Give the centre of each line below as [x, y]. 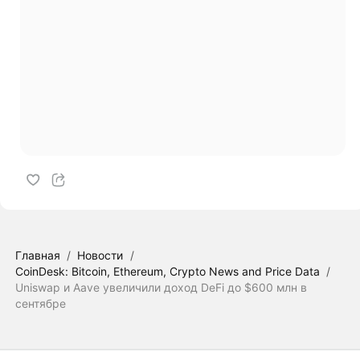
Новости [100, 255]
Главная [37, 255]
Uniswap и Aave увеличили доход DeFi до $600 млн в [161, 287]
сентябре [40, 303]
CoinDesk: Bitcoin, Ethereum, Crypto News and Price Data [167, 271]
